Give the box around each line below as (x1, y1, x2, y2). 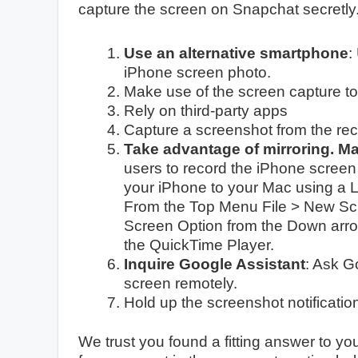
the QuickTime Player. (124, 236, 274, 253)
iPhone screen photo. (124, 63, 271, 81)
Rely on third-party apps (124, 101, 288, 119)
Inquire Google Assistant (124, 255, 305, 272)
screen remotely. (124, 274, 237, 292)
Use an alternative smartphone (124, 44, 348, 62)
